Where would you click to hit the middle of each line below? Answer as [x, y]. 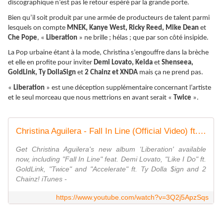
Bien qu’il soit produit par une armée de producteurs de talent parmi [109, 18]
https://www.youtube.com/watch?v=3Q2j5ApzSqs [132, 197]
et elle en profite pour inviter [51, 63]
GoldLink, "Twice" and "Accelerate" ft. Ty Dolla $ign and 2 [111, 169]
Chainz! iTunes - [41, 179]
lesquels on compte [37, 28]
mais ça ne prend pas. [171, 73]
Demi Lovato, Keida [124, 63]
